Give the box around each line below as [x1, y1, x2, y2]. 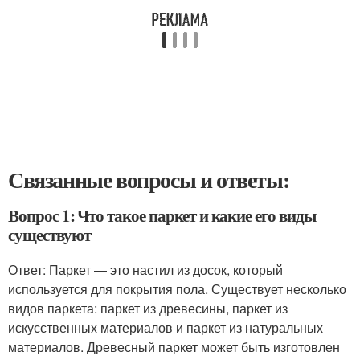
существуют [8, 223, 91, 247]
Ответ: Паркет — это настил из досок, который [8, 260, 283, 279]
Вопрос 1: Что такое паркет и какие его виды [8, 203, 316, 227]
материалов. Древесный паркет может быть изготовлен [8, 337, 340, 356]
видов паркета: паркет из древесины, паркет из [8, 299, 288, 317]
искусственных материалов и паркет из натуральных [8, 318, 323, 337]
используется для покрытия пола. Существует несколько [8, 280, 346, 298]
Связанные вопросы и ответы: [8, 163, 289, 196]
